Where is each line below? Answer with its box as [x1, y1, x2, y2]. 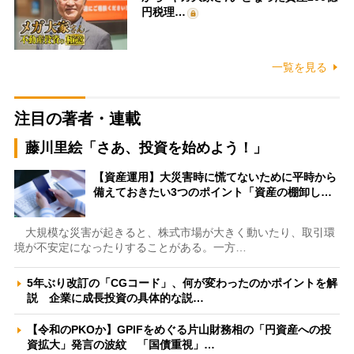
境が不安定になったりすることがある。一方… [13, 241, 247, 254]
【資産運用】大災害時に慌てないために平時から [92, 171, 337, 184]
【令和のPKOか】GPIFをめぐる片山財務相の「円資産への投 [26, 323, 331, 337]
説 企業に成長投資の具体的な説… [26, 292, 204, 305]
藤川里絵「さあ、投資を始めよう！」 [24, 140, 267, 156]
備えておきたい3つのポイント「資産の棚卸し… [92, 186, 332, 199]
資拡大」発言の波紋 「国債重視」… [26, 338, 215, 352]
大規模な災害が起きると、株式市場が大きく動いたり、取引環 [13, 226, 335, 239]
